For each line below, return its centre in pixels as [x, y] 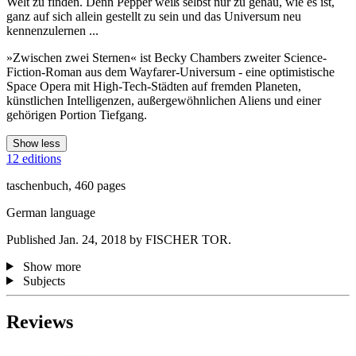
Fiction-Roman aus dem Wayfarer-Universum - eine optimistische [170, 72]
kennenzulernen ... [52, 30]
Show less [37, 143]
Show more [52, 266]
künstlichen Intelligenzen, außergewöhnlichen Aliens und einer [164, 100]
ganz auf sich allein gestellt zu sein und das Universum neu [154, 16]
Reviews [40, 322]
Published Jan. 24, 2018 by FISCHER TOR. [119, 239]
